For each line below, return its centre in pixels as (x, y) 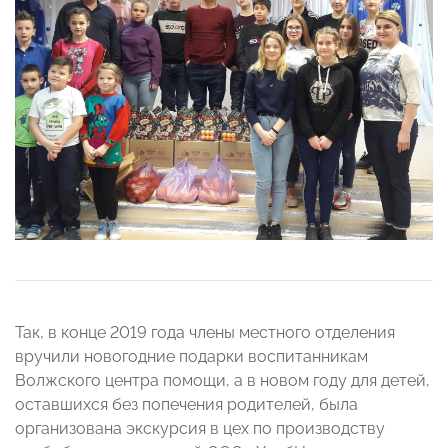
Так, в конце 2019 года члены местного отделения (205, 333)
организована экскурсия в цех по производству (200, 429)
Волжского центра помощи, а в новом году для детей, (222, 381)
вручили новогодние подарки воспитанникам (191, 357)
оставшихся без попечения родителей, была (186, 405)
